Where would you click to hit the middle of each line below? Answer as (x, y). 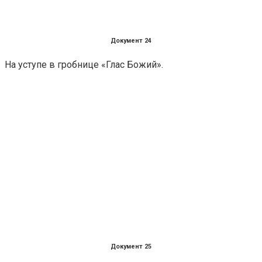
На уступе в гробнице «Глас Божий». (84, 65)
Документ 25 (131, 247)
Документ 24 (131, 41)
